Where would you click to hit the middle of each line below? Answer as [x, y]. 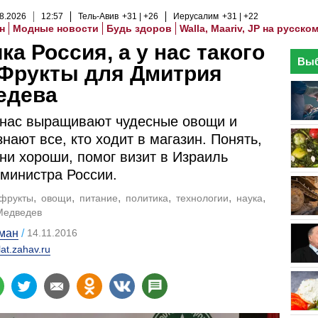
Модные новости [56, 28]
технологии [203, 198]
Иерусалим [196, 16]
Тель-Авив [98, 16]
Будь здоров [139, 28]
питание [99, 198]
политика [147, 198]
